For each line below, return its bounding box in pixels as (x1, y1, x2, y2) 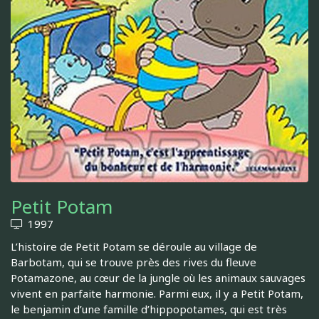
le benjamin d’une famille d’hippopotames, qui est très (11, 302, 287, 317)
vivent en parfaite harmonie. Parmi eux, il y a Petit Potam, (11, 286, 303, 301)
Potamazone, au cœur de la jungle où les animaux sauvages (11, 271, 305, 286)
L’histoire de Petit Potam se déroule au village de (11, 239, 257, 254)
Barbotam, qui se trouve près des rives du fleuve (11, 255, 256, 270)
